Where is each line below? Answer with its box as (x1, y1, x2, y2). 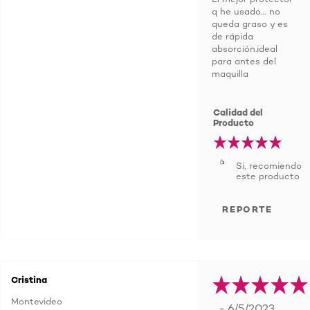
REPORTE (222, 203, 273, 215)
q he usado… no (212, 6, 280, 17)
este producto (236, 170, 300, 181)
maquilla (212, 68, 248, 79)
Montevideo (11, 295, 62, 307)
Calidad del (213, 107, 264, 118)
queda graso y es (212, 18, 288, 29)
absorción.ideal (212, 43, 277, 54)
